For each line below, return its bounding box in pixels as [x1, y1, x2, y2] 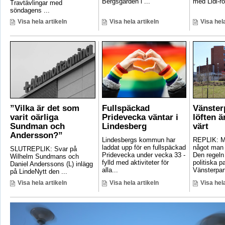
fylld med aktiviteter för [101, 159, 169, 167]
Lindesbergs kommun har [101, 136, 175, 144]
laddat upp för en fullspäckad [101, 144, 186, 152]
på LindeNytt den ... [10, 168, 67, 176]
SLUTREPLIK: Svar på [10, 145, 77, 153]
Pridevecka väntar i [101, 113, 178, 123]
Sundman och [10, 122, 65, 132]
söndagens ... [10, 7, 50, 15]
